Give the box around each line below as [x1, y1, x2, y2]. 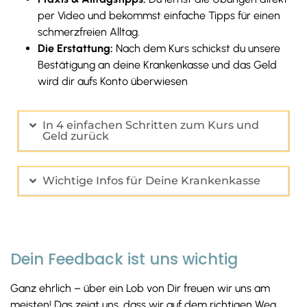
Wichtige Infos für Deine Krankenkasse [42, 173, 261, 187]
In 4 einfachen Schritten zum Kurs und [42, 118, 260, 132]
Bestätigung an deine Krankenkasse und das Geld [38, 58, 277, 71]
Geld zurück [42, 129, 110, 143]
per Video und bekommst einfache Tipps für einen [38, 8, 280, 22]
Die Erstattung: [38, 41, 113, 55]
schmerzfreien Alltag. [38, 25, 140, 38]
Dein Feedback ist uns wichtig [10, 247, 238, 270]
